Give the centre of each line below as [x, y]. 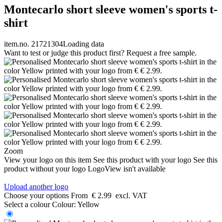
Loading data [83, 44]
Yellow [88, 204]
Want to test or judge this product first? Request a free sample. [100, 53]
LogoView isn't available [127, 168]
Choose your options [36, 195]
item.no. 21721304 [33, 44]
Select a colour [27, 204]
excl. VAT [131, 195]
